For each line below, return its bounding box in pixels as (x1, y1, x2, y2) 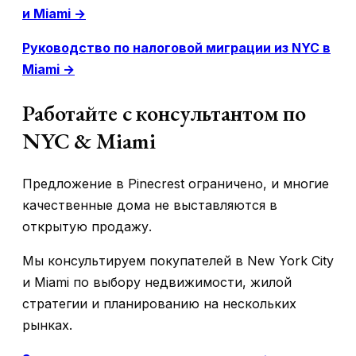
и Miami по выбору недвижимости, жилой (22, 273, 292, 290)
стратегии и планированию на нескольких (22, 295, 296, 311)
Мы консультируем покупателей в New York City (22, 252, 334, 269)
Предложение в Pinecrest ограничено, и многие (22, 175, 329, 192)
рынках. (22, 316, 72, 333)
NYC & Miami (22, 126, 156, 155)
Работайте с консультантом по (22, 98, 307, 127)
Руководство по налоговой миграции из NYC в (22, 40, 331, 56)
